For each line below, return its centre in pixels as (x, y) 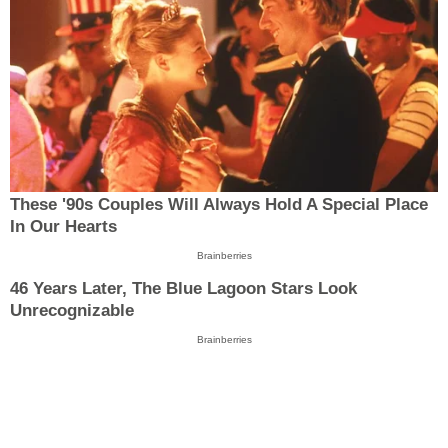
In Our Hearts (63, 227)
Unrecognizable (72, 310)
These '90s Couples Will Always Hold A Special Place (219, 205)
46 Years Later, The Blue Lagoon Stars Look (183, 288)
